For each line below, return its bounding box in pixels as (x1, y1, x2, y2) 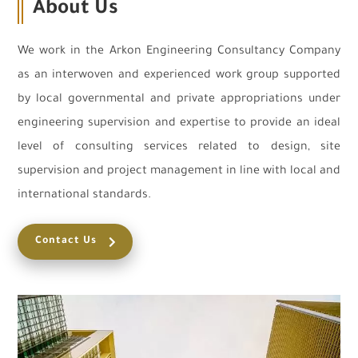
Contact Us (35, 236, 97, 248)
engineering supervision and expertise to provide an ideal (18, 117, 340, 131)
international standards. (18, 189, 151, 203)
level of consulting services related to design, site (18, 141, 340, 155)
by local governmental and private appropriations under (18, 93, 340, 107)
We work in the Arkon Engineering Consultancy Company (18, 46, 340, 59)
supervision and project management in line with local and (18, 165, 340, 179)
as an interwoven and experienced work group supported (18, 70, 340, 83)
